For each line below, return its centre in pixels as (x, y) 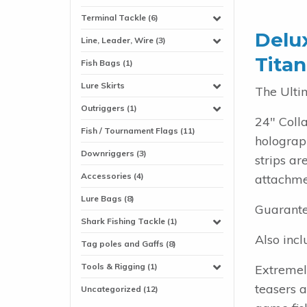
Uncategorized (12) (120, 289)
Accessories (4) (112, 176)
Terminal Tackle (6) (120, 18)
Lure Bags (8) (108, 199)
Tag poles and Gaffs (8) (128, 244)
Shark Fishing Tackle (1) (129, 221)
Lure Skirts (103, 86)
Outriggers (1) (109, 108)
